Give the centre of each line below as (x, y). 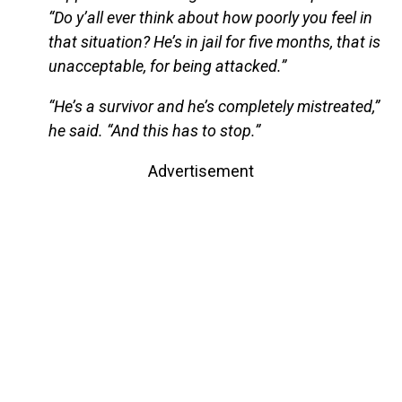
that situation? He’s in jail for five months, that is (214, 42)
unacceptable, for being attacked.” (167, 66)
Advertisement (201, 171)
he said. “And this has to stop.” (154, 131)
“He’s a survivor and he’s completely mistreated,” (214, 107)
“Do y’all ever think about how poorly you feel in (210, 18)
